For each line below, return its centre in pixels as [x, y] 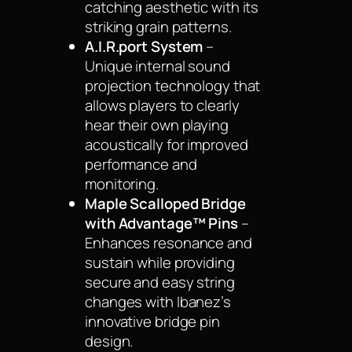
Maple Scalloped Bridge [165, 203]
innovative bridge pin [152, 321]
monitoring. [122, 183]
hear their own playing [157, 125]
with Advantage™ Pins [161, 223]
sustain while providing [160, 262]
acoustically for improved [167, 144]
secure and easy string [160, 282]
